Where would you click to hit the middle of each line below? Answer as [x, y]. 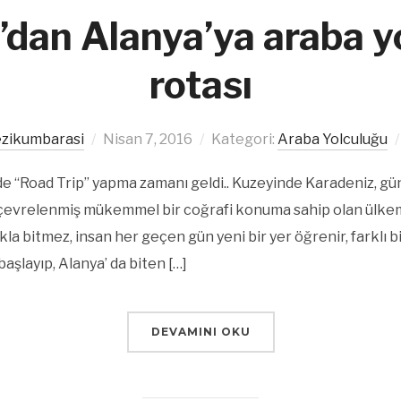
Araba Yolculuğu [332, 139]
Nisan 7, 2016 [147, 139]
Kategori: [244, 139]
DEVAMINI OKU [200, 332]
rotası [200, 85]
